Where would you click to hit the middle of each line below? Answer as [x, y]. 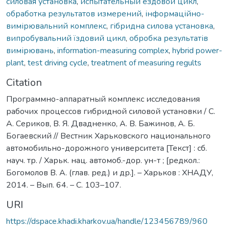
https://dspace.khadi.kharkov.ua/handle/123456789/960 [107, 221]
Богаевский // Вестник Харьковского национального [108, 136]
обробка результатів [169, 38]
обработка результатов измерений [74, 14]
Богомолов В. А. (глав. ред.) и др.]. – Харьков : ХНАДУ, [110, 173]
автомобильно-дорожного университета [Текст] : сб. [107, 148]
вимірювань [30, 50]
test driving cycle [58, 63]
